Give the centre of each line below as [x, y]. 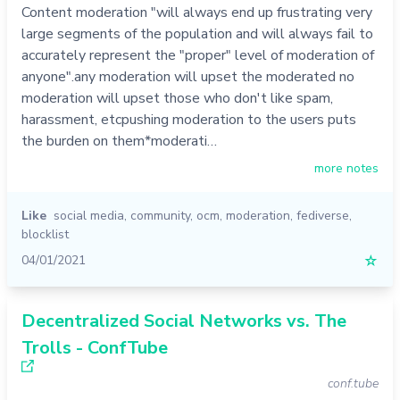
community [160, 216]
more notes [346, 169]
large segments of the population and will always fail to [197, 34]
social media [89, 216]
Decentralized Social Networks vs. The [184, 321]
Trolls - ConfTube [95, 348]
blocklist [45, 235]
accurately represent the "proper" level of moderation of [198, 56]
